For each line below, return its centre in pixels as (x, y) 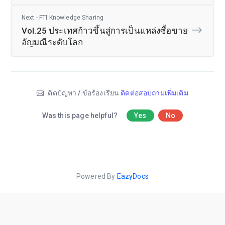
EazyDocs (133, 176)
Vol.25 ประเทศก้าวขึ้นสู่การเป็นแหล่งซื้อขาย (105, 30)
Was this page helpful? (81, 115)
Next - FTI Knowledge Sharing (63, 17)
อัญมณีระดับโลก (52, 42)
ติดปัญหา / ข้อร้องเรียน (84, 93)
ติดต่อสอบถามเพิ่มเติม (154, 93)
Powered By (97, 176)
